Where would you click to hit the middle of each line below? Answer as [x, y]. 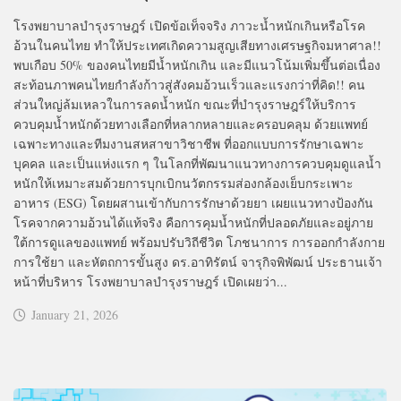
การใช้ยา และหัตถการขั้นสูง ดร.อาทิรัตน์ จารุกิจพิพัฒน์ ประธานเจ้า [198, 261]
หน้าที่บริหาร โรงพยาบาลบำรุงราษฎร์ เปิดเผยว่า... [150, 281]
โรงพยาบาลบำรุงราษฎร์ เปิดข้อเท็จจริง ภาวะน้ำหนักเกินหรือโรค [189, 25]
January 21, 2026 [75, 314]
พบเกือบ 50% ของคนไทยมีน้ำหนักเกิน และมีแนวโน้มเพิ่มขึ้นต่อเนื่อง [197, 64]
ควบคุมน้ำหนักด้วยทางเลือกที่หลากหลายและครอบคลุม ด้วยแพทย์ [191, 124]
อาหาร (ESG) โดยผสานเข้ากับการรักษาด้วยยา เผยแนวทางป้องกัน [193, 202]
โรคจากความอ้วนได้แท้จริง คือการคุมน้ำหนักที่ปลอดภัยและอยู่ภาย [193, 222]
